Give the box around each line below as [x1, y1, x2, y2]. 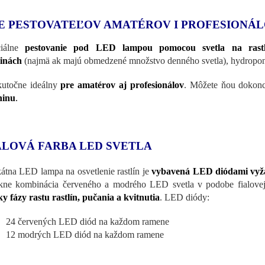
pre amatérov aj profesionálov [60, 79, 184, 90]
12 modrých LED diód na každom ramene [6, 229, 164, 240]
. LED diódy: [160, 192, 209, 202]
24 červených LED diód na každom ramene [6, 216, 169, 227]
